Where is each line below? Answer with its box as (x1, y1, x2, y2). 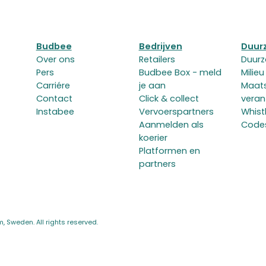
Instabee (36, 106, 74, 118)
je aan (138, 80, 166, 92)
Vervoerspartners (138, 106, 214, 118)
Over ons (36, 53, 75, 66)
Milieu (241, 66, 265, 79)
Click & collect (138, 93, 199, 105)
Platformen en (138, 145, 200, 157)
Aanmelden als (138, 119, 204, 131)
